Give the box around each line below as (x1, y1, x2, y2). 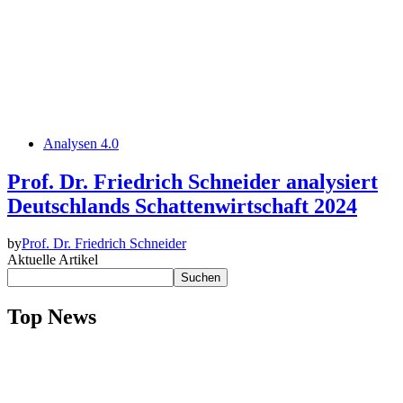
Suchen (181, 271, 220, 285)
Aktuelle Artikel (7, 252, 98, 268)
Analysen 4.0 (43, 135, 119, 151)
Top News (7, 305, 96, 329)
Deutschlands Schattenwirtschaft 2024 (7, 193, 357, 218)
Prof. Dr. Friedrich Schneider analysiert (7, 169, 378, 193)
